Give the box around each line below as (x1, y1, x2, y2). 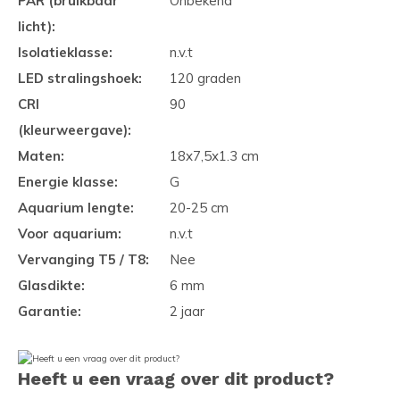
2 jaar (170, 303, 204, 320)
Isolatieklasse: (18, 44, 112, 61)
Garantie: (18, 303, 81, 320)
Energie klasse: (18, 173, 118, 190)
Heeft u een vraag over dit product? (18, 367, 334, 389)
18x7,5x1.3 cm (170, 147, 259, 164)
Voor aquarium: (18, 225, 121, 242)
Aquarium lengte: (18, 199, 134, 216)
